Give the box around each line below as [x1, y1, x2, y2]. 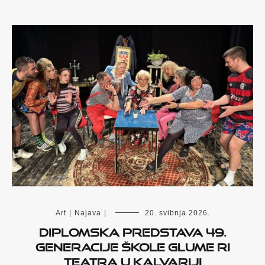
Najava [74, 208, 101, 217]
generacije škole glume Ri [35, 235, 230, 254]
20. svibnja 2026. [144, 208, 210, 217]
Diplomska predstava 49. [38, 221, 227, 239]
